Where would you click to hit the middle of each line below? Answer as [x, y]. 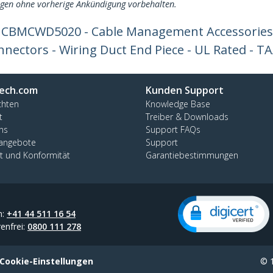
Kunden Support [185, 90]
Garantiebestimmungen [192, 155]
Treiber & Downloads [187, 117]
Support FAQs [173, 129]
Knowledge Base [178, 104]
